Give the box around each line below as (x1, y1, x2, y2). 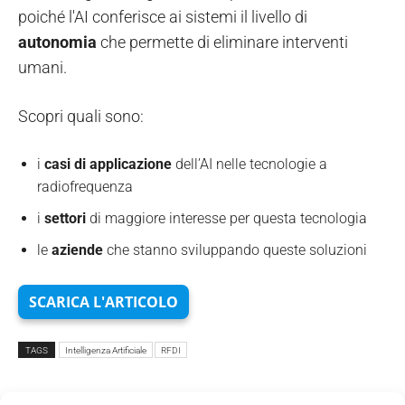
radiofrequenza (37, 177, 133, 195)
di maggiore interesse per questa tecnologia (86, 209, 367, 227)
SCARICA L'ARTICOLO (29, 291, 178, 312)
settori (44, 209, 86, 227)
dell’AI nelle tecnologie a (172, 155, 327, 173)
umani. (18, 57, 67, 77)
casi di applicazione (44, 155, 172, 173)
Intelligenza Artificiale (65, 344, 146, 355)
